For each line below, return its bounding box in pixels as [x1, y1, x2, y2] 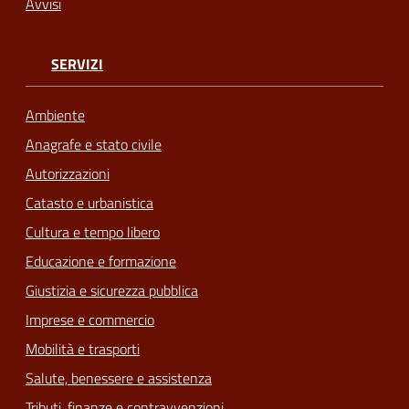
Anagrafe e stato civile [26, 132, 162, 155]
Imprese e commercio [26, 308, 154, 330]
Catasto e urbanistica [26, 191, 153, 214]
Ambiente [26, 103, 85, 126]
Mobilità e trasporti [26, 337, 140, 360]
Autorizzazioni [26, 162, 110, 184]
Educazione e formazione [26, 249, 176, 272]
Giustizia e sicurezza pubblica [26, 278, 198, 301]
